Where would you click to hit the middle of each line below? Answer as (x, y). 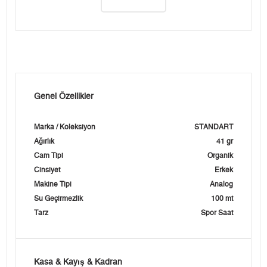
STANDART (214, 127)
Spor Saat (217, 213)
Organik (220, 156)
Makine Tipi (53, 184)
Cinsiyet (47, 170)
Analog (221, 184)
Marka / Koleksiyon (65, 127)
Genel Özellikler (64, 97)
